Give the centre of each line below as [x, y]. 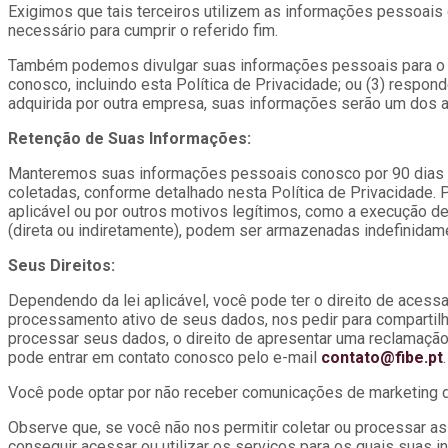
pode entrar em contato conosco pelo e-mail [164, 358]
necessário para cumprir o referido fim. [143, 31]
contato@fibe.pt [382, 358]
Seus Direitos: [61, 266]
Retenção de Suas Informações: [129, 139]
